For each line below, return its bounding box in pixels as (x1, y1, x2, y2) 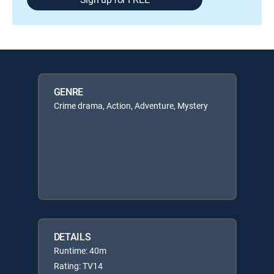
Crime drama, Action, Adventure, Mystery (53, 100, 208, 111)
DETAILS (53, 230, 91, 243)
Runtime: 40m (53, 245, 106, 256)
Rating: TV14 (53, 260, 103, 272)
